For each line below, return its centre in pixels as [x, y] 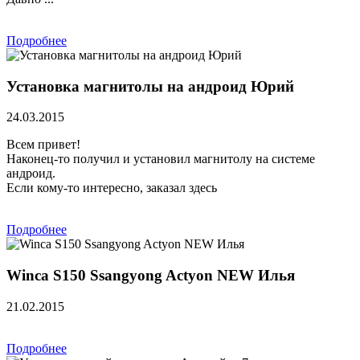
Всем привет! [43, 145]
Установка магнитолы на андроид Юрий [150, 86]
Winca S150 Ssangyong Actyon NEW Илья [151, 276]
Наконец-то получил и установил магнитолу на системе [161, 159]
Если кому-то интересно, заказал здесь [112, 188]
